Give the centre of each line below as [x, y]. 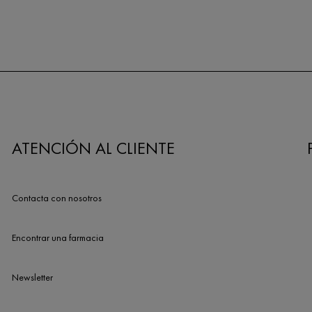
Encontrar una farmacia [57, 237]
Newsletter [32, 277]
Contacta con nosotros [56, 198]
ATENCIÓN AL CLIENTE [93, 148]
